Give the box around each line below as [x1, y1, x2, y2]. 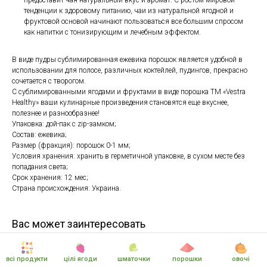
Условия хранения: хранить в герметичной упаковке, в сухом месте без [12, 152, 245, 161]
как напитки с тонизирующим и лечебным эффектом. [24, 28, 201, 37]
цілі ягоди [63, 254, 97, 263]
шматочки [117, 254, 150, 263]
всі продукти [6, 254, 48, 263]
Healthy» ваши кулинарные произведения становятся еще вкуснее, [12, 98, 229, 107]
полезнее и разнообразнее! [12, 109, 100, 118]
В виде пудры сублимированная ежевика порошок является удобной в [12, 55, 243, 64]
